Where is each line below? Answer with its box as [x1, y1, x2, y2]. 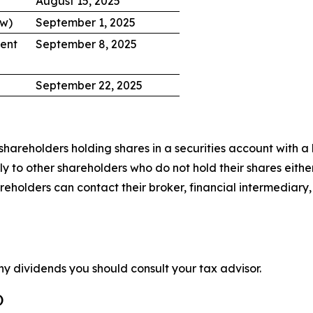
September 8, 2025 [36, 37, 137, 51]
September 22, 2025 [36, 78, 143, 92]
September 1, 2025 [36, 15, 136, 29]
